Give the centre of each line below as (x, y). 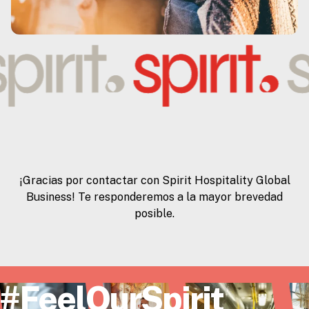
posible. (154, 213)
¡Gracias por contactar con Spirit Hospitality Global (154, 180)
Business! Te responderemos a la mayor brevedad (154, 197)
